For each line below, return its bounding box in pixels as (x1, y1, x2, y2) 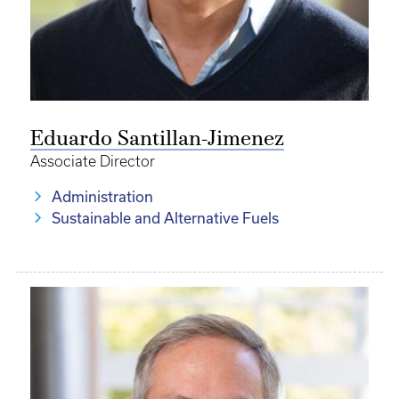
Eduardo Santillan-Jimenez (30, 129, 284, 151)
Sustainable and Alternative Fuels (52, 210, 279, 226)
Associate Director (30, 153, 155, 169)
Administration (52, 189, 153, 205)
